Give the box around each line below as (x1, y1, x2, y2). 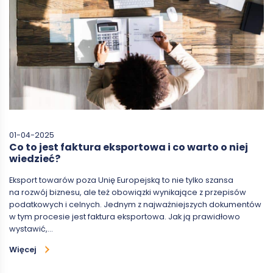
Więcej (9, 244, 37, 255)
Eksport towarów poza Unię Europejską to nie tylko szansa (9, 174, 233, 185)
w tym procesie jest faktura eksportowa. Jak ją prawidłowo (9, 211, 240, 222)
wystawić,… (9, 223, 53, 234)
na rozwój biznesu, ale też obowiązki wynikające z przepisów (9, 186, 246, 197)
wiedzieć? (9, 151, 60, 166)
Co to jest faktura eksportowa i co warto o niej (9, 140, 248, 154)
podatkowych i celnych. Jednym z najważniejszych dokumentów (9, 199, 261, 210)
